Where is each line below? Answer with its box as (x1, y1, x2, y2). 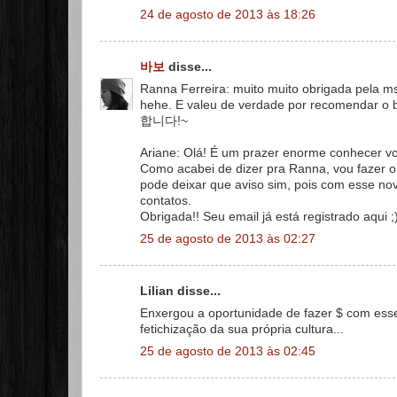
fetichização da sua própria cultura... (140, 322, 344, 336)
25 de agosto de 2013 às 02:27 (140, 231, 315, 245)
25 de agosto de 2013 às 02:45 (140, 344, 315, 358)
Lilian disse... (140, 284, 221, 298)
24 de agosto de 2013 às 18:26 (140, 7, 315, 21)
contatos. (140, 193, 191, 207)
